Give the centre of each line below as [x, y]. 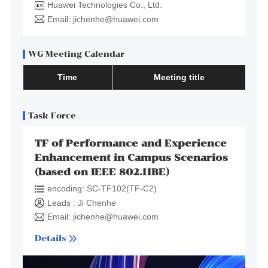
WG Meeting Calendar [76, 54]
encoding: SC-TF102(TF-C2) [102, 189]
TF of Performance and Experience [130, 144]
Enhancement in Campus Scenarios [131, 158]
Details [50, 239]
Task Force [52, 115]
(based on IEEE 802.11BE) [102, 172]
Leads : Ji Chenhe [81, 202]
